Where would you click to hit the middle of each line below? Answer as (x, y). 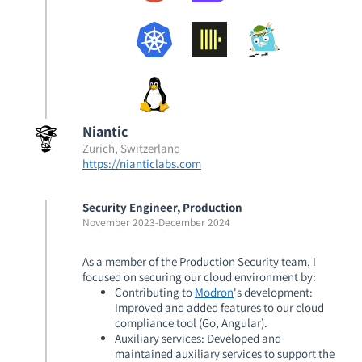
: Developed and (241, 338)
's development (271, 292)
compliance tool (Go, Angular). (191, 322)
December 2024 (194, 222)
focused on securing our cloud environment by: (199, 276)
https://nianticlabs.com (142, 164)
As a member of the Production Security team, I (199, 261)
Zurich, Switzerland (131, 148)
